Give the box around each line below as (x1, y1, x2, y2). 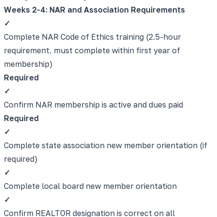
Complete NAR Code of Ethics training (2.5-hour (4, 31, 181, 42)
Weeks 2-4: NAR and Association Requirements (4, 4, 185, 15)
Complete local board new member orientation (4, 181, 177, 191)
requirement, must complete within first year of (4, 45, 180, 55)
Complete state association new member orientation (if (4, 140, 207, 150)
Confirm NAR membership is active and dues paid (4, 99, 183, 109)
